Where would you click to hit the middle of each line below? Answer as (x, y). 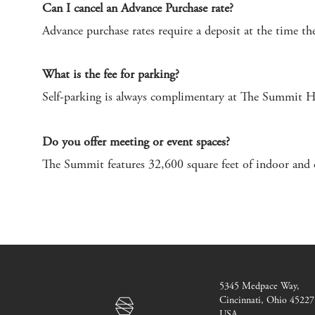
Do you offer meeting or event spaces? (136, 143)
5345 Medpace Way (258, 287)
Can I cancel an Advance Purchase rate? (138, 9)
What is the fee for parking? (111, 75)
